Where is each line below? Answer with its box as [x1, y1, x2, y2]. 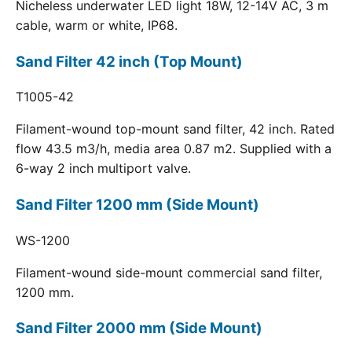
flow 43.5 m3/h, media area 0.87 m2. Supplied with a [16, 141, 332, 157]
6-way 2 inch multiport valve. [16, 160, 191, 177]
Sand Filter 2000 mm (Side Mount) [16, 319, 262, 338]
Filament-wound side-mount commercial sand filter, [16, 264, 322, 280]
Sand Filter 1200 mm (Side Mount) [16, 195, 259, 214]
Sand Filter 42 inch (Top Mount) [16, 52, 243, 71]
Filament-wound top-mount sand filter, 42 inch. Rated [16, 121, 335, 137]
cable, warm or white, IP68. [16, 16, 178, 33]
